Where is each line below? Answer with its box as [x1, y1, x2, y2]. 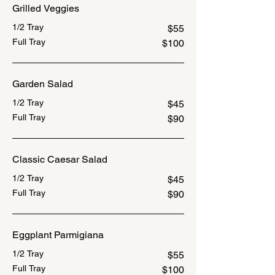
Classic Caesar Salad [12, 153, 107, 165]
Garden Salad [12, 78, 73, 90]
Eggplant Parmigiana [12, 229, 104, 241]
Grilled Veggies [12, 2, 79, 14]
